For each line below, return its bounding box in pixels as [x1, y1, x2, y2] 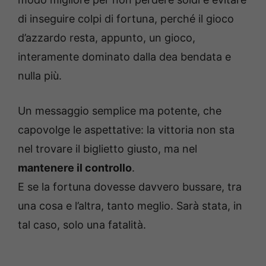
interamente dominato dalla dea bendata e [18, 50, 231, 63]
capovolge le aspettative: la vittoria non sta [18, 123, 235, 136]
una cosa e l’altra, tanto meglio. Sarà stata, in [18, 199, 242, 212]
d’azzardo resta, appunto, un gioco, [18, 31, 195, 44]
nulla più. [18, 69, 62, 82]
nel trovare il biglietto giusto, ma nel [18, 142, 197, 155]
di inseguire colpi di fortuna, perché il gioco [18, 12, 234, 25]
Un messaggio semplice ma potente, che [18, 104, 221, 117]
